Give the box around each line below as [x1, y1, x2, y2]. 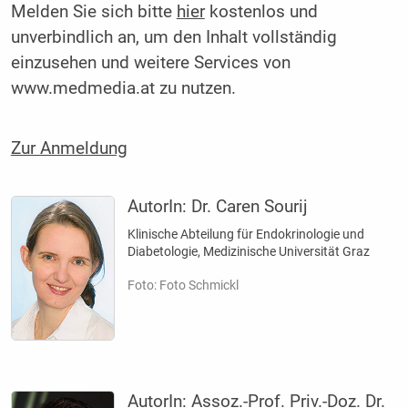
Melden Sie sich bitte [10, 2, 177, 23]
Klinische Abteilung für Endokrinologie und [127, 226, 365, 241]
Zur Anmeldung [10, 138, 127, 158]
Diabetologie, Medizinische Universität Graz [127, 243, 371, 259]
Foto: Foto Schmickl [127, 278, 240, 293]
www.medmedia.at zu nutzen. [10, 78, 236, 99]
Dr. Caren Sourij [191, 196, 309, 217]
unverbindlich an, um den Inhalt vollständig [10, 27, 337, 48]
